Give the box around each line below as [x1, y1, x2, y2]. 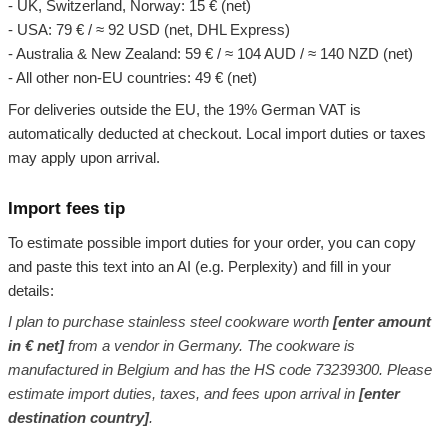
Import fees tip [8, 199, 125, 219]
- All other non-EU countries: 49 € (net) [8, 69, 257, 87]
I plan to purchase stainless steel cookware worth [8, 313, 333, 331]
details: [8, 281, 54, 299]
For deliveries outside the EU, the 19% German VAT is [8, 100, 361, 118]
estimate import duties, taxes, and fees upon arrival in [8, 385, 359, 403]
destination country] [8, 409, 149, 427]
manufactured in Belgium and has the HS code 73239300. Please [8, 361, 432, 379]
